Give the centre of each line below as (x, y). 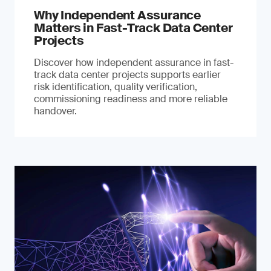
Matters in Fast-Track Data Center (133, 28)
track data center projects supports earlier (127, 75)
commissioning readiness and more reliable (131, 99)
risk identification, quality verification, (116, 87)
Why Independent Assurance (118, 15)
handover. (55, 111)
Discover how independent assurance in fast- (134, 63)
